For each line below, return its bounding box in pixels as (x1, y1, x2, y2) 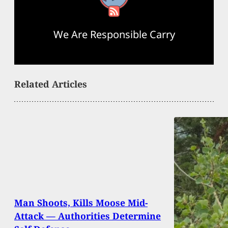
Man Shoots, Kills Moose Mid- (14, 196, 148, 209)
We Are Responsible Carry (53, 27, 175, 41)
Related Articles (14, 77, 87, 90)
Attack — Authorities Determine (14, 209, 161, 222)
